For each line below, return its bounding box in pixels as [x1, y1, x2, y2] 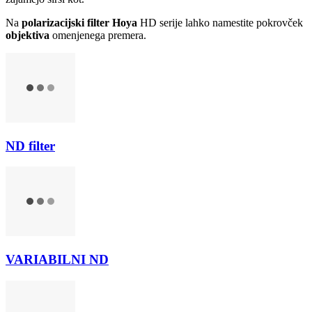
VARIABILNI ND [6, 251, 109, 267]
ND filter [6, 138, 55, 153]
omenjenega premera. [49, 29, 146, 41]
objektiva [6, 29, 49, 41]
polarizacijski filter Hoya [22, 16, 137, 29]
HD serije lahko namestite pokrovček [137, 16, 303, 29]
